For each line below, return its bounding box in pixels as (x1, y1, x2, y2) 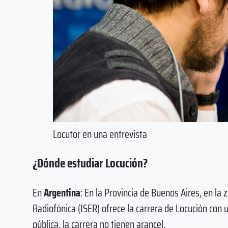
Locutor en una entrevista (53, 125, 147, 142)
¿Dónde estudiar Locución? (33, 153, 148, 174)
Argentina (44, 184, 80, 202)
